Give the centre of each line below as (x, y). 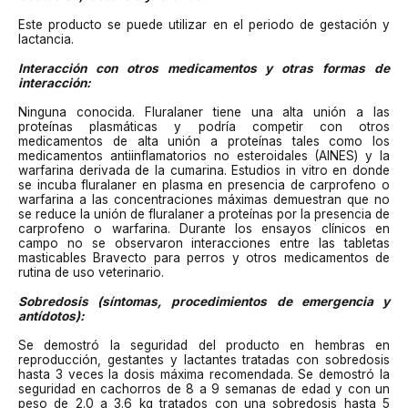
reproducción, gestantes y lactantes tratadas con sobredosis (204, 359)
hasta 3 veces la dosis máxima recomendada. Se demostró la (204, 374)
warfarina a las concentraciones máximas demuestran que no (204, 199)
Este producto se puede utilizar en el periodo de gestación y (204, 24)
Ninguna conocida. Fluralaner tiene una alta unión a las (204, 112)
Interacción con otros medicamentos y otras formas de (204, 68)
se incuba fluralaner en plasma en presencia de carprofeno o (204, 184)
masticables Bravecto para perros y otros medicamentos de (204, 257)
